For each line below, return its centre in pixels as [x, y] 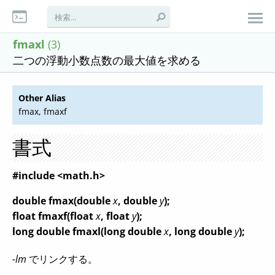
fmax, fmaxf [43, 111]
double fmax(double [63, 201]
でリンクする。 [62, 259]
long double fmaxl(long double [88, 231]
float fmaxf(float [54, 216]
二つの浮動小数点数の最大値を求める [107, 60]
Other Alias [42, 98]
